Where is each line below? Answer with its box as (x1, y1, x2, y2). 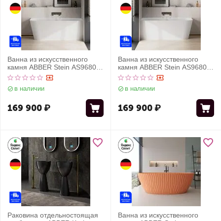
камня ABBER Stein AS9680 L (118, 63, 213, 71)
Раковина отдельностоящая (7, 211, 98, 219)
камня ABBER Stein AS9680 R (7, 63, 103, 71)
